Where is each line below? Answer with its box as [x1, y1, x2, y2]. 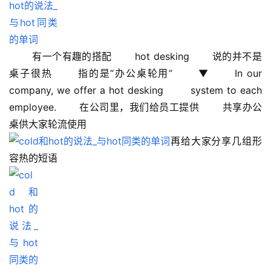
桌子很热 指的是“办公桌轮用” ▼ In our [9, 67, 262, 80]
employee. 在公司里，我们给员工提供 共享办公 [9, 101, 262, 114]
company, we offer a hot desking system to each [9, 84, 262, 97]
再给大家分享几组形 [170, 135, 262, 148]
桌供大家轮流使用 [9, 118, 109, 131]
